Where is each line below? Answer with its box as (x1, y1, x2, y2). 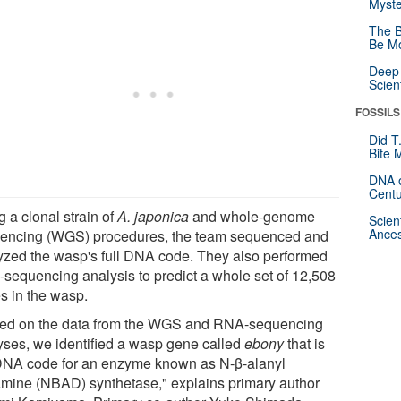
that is (284, 332, 326, 354)
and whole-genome (189, 205, 316, 226)
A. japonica (117, 205, 190, 226)
